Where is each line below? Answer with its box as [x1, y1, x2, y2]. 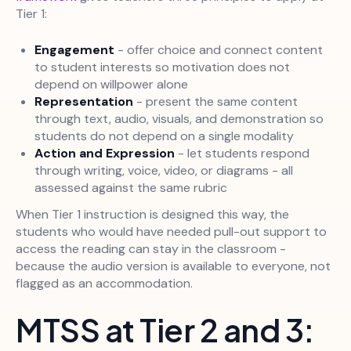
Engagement [34, 42, 114, 59]
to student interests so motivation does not [34, 59, 290, 76]
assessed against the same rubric [34, 179, 227, 197]
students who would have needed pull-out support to [16, 223, 327, 241]
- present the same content [133, 93, 298, 110]
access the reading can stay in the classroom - [16, 241, 286, 258]
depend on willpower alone [34, 76, 188, 93]
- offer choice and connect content [114, 42, 323, 59]
